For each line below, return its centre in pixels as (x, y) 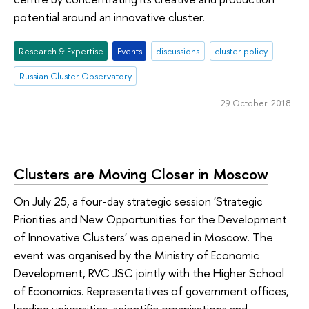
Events (129, 51)
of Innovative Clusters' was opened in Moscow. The (143, 237)
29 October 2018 (256, 103)
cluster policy (241, 51)
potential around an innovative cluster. (109, 17)
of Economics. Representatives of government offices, (151, 291)
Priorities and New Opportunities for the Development (150, 219)
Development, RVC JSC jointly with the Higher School (149, 273)
